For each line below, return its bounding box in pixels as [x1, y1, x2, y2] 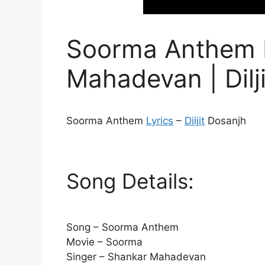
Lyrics [146, 115, 173, 127]
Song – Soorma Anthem [66, 221, 179, 233]
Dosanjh [205, 115, 246, 127]
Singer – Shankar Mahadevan [66, 250, 206, 263]
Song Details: [66, 168, 194, 193]
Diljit [185, 115, 205, 127]
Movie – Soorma [66, 235, 143, 248]
